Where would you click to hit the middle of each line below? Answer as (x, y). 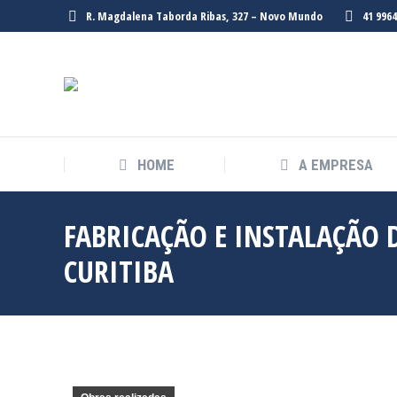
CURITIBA (119, 271)
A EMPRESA (335, 165)
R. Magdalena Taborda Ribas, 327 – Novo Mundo (204, 16)
